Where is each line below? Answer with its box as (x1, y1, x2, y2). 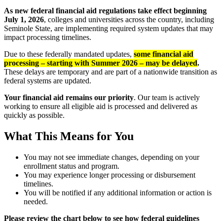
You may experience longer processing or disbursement (24, 171, 195, 180)
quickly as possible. (4, 111, 65, 120)
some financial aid (134, 50, 193, 59)
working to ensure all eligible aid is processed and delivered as (4, 102, 197, 111)
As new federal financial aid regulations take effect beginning (4, 6, 207, 15)
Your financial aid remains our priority (4, 93, 134, 102)
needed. (24, 197, 48, 206)
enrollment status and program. (24, 162, 119, 171)
